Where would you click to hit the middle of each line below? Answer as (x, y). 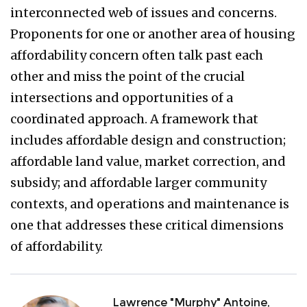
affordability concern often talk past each (137, 56)
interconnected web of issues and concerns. (144, 13)
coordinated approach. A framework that (134, 119)
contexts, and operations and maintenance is (150, 204)
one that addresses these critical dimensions (147, 225)
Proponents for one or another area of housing (153, 34)
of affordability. (58, 247)
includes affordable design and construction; (148, 140)
